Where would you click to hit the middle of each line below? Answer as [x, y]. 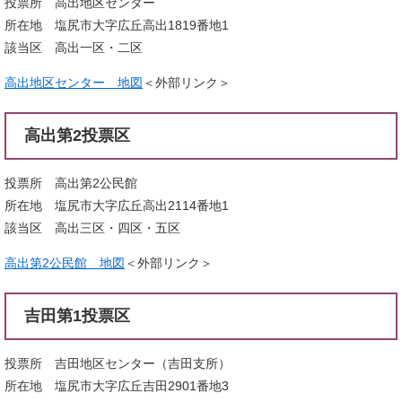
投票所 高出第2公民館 [71, 183]
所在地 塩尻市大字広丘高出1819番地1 [117, 25]
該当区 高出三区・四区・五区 [92, 227]
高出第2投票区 [77, 135]
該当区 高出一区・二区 [74, 47]
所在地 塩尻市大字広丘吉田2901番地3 [117, 385]
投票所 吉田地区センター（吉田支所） [118, 363]
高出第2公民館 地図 [65, 262]
